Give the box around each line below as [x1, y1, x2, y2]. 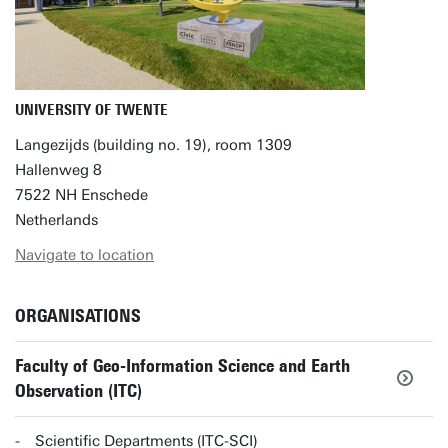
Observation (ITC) [15, 380, 142, 402]
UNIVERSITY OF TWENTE [15, 101, 168, 119]
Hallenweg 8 [15, 161, 102, 179]
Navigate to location [15, 246, 154, 264]
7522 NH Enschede [15, 186, 148, 204]
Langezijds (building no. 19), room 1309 [15, 136, 292, 154]
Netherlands [15, 211, 98, 229]
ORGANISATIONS [15, 305, 141, 327]
